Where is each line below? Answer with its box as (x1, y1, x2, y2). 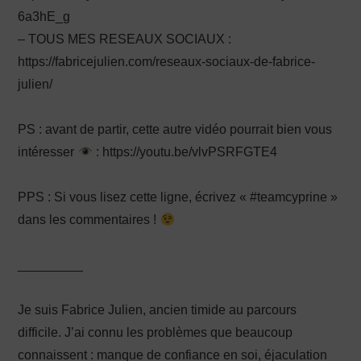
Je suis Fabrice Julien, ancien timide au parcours (18, 303, 297, 317)
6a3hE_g (18, 10, 71, 23)
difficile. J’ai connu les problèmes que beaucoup (18, 326, 293, 339)
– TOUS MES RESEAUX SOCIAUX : (18, 32, 232, 46)
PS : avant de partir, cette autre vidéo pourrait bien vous (18, 122, 333, 136)
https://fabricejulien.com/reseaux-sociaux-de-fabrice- (18, 55, 316, 68)
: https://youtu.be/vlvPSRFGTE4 (92, 145, 277, 159)
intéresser (18, 145, 78, 159)
